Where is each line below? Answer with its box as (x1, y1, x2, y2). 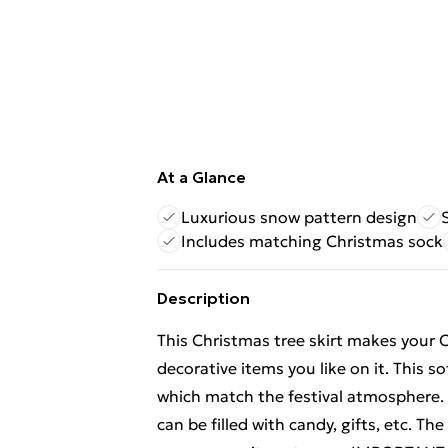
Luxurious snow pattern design (181, 207, 417, 227)
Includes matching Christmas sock (181, 231, 443, 251)
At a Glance (157, 167, 246, 187)
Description (157, 288, 250, 308)
